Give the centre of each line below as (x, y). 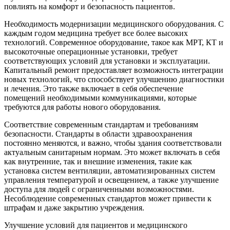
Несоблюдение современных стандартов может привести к (108, 198)
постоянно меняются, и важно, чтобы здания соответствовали (113, 143)
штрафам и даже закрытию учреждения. (74, 207)
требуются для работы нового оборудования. (82, 107)
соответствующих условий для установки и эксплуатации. (107, 61)
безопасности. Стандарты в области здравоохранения (98, 133)
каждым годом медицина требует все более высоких (96, 33)
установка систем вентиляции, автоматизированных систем (110, 170)
